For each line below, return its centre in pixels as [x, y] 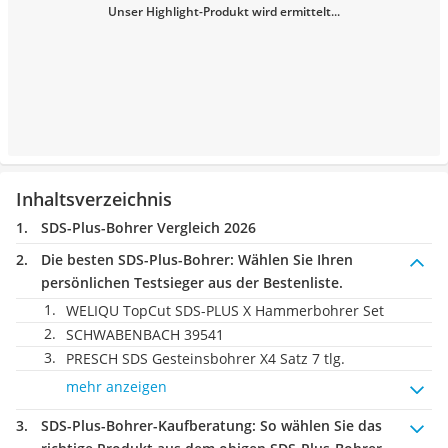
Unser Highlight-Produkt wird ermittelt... [224, 11]
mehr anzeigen [116, 386]
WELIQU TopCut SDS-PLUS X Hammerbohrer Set [225, 310]
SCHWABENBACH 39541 [145, 334]
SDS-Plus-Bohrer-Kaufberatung [146, 425]
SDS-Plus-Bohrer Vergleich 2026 [148, 227]
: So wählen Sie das [317, 425]
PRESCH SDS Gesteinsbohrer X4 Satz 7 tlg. [205, 358]
